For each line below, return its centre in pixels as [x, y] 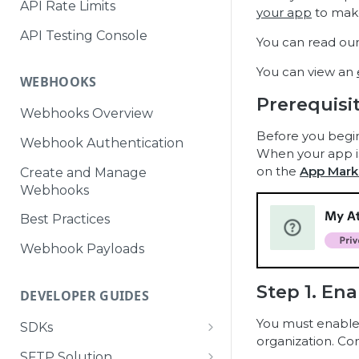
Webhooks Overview [87, 114]
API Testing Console [84, 35]
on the [278, 171]
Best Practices [65, 220]
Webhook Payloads [82, 249]
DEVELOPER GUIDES [85, 296]
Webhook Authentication [102, 143]
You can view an [307, 72]
